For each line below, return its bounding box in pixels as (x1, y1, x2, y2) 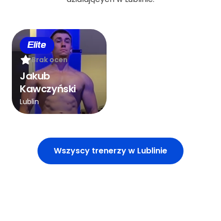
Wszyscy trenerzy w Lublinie (54, 145, 167, 156)
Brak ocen (32, 54, 68, 65)
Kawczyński (20, 81, 76, 96)
